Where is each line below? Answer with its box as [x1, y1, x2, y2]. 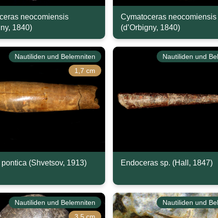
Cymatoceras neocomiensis [121, 13, 217, 21]
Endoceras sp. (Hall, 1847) [121, 159, 213, 167]
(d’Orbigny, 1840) [121, 23, 180, 32]
